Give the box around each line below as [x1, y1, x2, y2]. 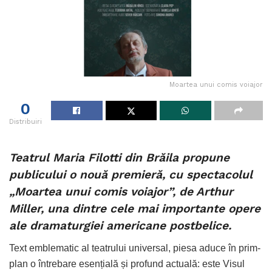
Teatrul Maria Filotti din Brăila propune [9, 151, 229, 165]
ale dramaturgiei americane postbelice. [9, 219, 231, 233]
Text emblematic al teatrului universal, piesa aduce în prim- [9, 242, 260, 253]
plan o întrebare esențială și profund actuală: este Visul [9, 258, 245, 269]
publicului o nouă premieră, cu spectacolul [9, 168, 253, 182]
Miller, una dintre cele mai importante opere [9, 202, 260, 216]
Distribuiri [9, 117, 42, 126]
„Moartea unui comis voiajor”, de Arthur [9, 185, 233, 199]
